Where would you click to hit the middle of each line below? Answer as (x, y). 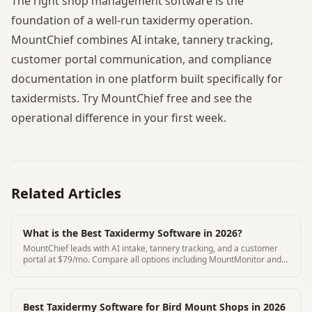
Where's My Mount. (61, 270)
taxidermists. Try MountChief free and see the (132, 98)
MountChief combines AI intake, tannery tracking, (142, 39)
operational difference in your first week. (119, 117)
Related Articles (66, 193)
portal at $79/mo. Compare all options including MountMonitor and (152, 259)
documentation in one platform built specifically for (147, 78)
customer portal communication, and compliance (141, 59)
